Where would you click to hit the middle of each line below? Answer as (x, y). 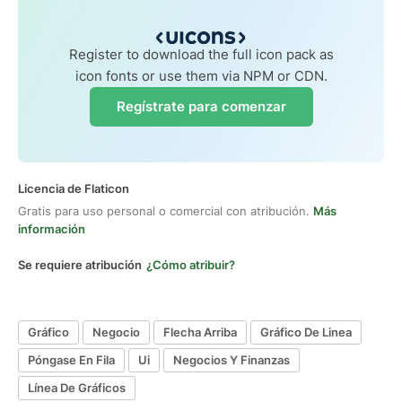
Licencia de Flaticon (74, 188)
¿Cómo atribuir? (191, 264)
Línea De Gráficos (77, 388)
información (52, 228)
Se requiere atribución (80, 264)
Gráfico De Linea (306, 332)
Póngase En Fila (71, 360)
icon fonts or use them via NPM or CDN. (201, 75)
